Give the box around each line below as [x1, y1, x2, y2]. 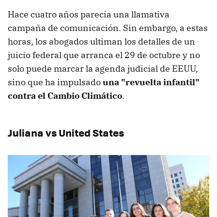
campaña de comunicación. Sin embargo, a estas [8, 22, 208, 33]
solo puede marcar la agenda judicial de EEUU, [8, 62, 198, 74]
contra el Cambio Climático [8, 90, 122, 101]
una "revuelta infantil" [103, 76, 200, 88]
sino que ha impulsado [8, 76, 103, 88]
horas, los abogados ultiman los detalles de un [8, 35, 195, 47]
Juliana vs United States [8, 124, 124, 140]
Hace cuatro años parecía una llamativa [8, 8, 170, 20]
